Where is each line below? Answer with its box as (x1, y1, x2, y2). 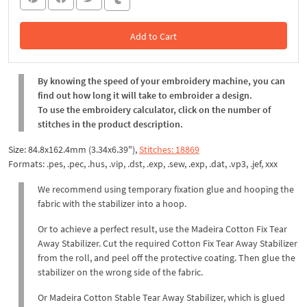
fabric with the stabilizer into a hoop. (38, 197, 186, 210)
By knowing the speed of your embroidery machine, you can (38, 74, 285, 87)
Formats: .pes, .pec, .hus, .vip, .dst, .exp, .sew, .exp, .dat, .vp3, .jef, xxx (8, 157, 278, 170)
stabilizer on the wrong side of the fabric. (38, 265, 203, 278)
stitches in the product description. (38, 117, 183, 130)
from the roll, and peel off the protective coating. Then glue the (38, 251, 295, 264)
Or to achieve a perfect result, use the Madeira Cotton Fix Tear (38, 222, 287, 235)
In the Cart (132, 57, 175, 70)
